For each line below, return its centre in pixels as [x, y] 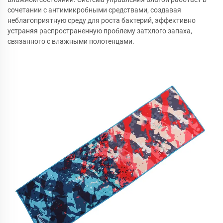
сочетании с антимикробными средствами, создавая [94, 10]
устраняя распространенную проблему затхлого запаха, [100, 31]
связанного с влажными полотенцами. [71, 41]
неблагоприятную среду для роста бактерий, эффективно [102, 20]
